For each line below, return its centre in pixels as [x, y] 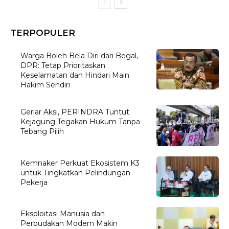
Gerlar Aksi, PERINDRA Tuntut [75, 112]
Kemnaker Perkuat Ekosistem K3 [80, 163]
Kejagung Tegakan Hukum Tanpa [81, 122]
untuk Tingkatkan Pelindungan [76, 173]
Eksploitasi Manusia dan [63, 214]
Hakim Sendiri [45, 85]
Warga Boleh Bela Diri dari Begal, [79, 55]
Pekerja [34, 182]
